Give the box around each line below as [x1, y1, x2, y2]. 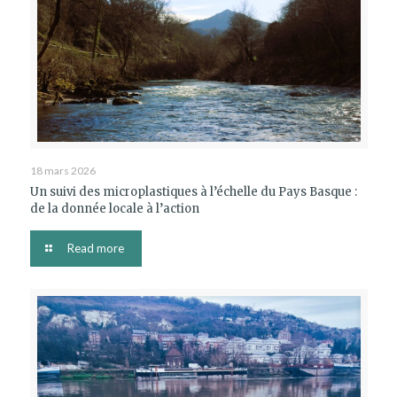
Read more [66, 240, 124, 255]
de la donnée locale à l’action [29, 200, 199, 216]
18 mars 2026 [29, 163, 96, 177]
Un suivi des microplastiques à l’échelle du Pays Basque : [29, 183, 357, 199]
